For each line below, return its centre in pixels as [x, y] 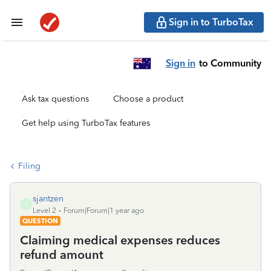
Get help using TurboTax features [86, 123]
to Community [230, 63]
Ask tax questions [55, 99]
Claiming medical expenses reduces [120, 240]
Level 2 [44, 211]
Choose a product [148, 99]
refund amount [62, 255]
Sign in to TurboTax [211, 22]
